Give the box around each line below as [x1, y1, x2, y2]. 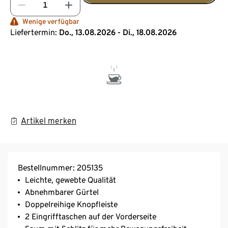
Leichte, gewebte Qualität [25, 175, 116, 185]
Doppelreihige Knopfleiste [25, 199, 118, 209]
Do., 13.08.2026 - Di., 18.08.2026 [59, 27, 177, 37]
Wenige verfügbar [22, 17, 79, 25]
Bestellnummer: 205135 [18, 162, 103, 173]
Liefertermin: [10, 27, 57, 37]
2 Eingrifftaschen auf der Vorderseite [25, 211, 156, 221]
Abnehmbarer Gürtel [25, 187, 99, 197]
